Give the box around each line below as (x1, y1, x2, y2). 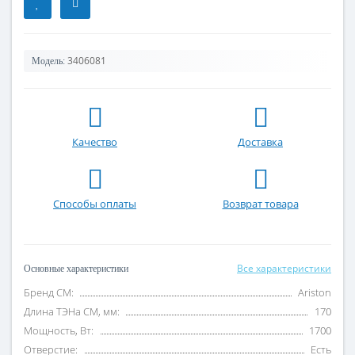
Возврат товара (222, 197, 299, 211)
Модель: (32, 55, 65, 67)
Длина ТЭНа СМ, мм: (24, 304, 120, 319)
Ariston (298, 285, 331, 300)
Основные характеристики (24, 263, 128, 274)
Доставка (238, 135, 283, 149)
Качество (72, 135, 117, 149)
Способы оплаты (53, 197, 136, 211)
